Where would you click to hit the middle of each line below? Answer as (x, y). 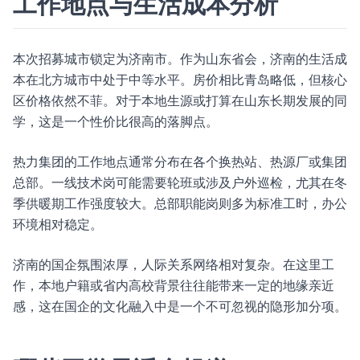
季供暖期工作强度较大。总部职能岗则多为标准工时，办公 (180, 203)
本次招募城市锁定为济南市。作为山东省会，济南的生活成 (180, 59)
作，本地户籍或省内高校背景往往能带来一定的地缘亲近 (174, 285)
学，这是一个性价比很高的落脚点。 (116, 121)
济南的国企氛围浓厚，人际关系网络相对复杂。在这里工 (174, 264)
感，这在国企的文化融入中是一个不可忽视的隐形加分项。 (180, 306)
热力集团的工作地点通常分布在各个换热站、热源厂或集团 (180, 162)
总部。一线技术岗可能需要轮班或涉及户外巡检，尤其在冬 (180, 182)
